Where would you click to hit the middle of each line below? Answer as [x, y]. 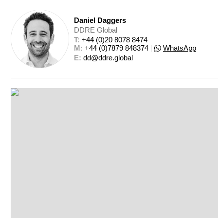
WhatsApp [180, 48]
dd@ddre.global [108, 58]
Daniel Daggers [100, 20]
